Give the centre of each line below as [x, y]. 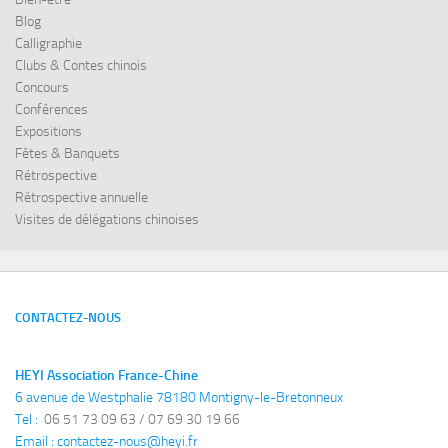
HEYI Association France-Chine [106, 376]
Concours [42, 88]
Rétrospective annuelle [81, 198]
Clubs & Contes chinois [81, 66]
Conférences [51, 110]
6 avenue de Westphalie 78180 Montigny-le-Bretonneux [179, 398]
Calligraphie [48, 44]
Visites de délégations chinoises [107, 220]
